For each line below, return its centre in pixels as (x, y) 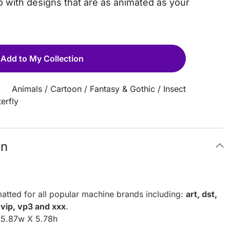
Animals (27, 89)
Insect (175, 89)
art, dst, (202, 194)
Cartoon (66, 89)
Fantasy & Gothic (123, 89)
